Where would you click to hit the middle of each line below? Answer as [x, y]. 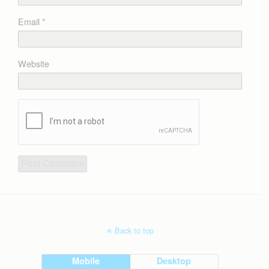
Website [34, 64]
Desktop [174, 261]
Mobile [86, 261]
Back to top [134, 231]
